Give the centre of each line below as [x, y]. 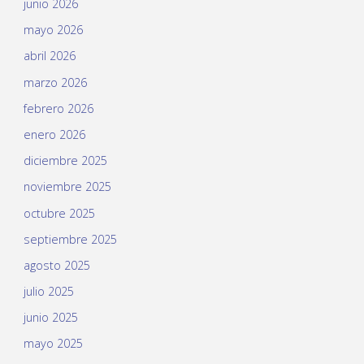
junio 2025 [50, 318]
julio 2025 [48, 292]
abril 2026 [49, 56]
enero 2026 [54, 134]
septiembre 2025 [70, 239]
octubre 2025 [59, 213]
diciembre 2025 [65, 161]
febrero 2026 [58, 108]
